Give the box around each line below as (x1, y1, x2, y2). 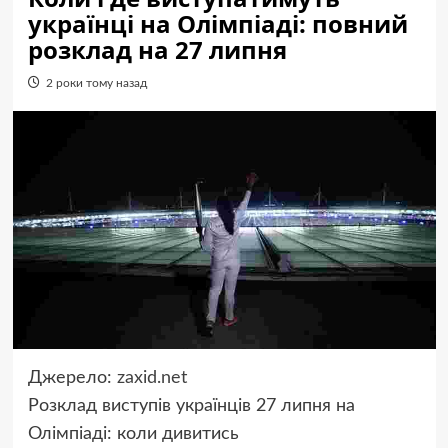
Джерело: (27, 369, 117, 388)
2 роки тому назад (45, 77, 147, 89)
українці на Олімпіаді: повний (27, 7, 408, 40)
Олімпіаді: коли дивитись (27, 425, 239, 444)
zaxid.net (116, 369, 187, 388)
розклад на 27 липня (27, 33, 287, 66)
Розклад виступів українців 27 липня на (27, 397, 355, 416)
